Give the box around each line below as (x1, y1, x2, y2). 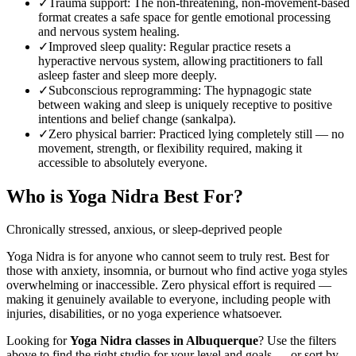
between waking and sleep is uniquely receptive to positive (38, 97, 332, 111)
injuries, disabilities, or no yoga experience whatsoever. (6, 307, 282, 321)
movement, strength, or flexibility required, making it (38, 141, 302, 155)
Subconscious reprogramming (48, 83, 198, 97)
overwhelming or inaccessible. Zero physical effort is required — (6, 278, 331, 292)
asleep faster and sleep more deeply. (38, 68, 217, 82)
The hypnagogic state (204, 83, 311, 97)
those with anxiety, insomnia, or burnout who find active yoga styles (6, 264, 347, 278)
